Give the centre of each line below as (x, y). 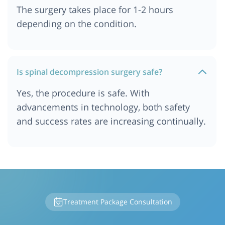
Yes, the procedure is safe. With (83, 93)
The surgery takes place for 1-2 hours (95, 9)
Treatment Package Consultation (118, 201)
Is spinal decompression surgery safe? (89, 72)
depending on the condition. (77, 23)
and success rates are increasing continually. (111, 121)
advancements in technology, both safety (103, 107)
